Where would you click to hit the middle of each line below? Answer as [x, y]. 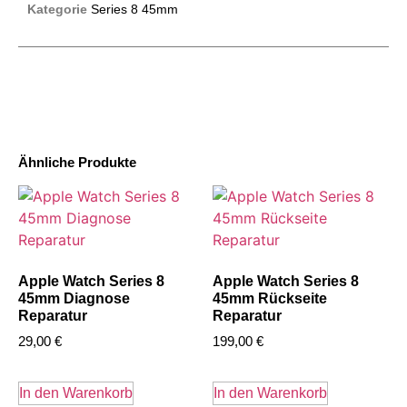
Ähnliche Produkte [77, 163]
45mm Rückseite [270, 299]
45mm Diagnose [74, 299]
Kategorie [57, 10]
